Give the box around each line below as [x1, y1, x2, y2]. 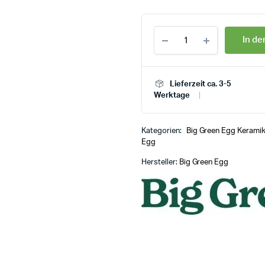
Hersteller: [141, 159, 179, 167]
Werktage [154, 92, 190, 100]
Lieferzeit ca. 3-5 [170, 80, 231, 89]
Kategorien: [141, 127, 183, 135]
